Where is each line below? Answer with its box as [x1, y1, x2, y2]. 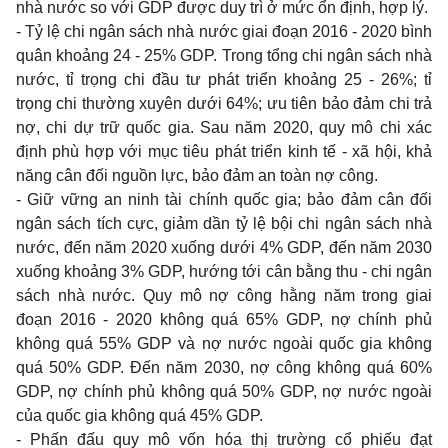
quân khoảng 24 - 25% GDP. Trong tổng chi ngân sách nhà [16, 47, 432, 64]
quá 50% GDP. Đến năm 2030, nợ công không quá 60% [16, 359, 432, 376]
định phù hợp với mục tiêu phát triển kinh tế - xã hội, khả [16, 143, 432, 160]
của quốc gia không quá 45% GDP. [16, 407, 263, 424]
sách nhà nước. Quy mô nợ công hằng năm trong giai [16, 287, 432, 304]
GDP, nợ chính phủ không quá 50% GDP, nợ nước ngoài [16, 383, 432, 400]
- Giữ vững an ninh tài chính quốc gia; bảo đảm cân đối [16, 191, 432, 208]
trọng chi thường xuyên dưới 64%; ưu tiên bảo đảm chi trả [16, 95, 432, 112]
